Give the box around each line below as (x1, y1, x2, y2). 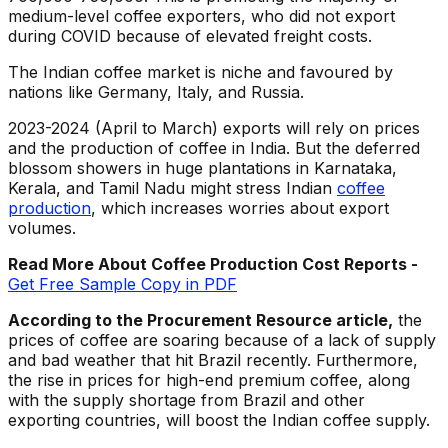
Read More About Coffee (8, 254, 206, 275)
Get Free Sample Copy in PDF (8, 274, 237, 295)
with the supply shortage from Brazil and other (8, 390, 365, 411)
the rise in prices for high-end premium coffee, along (8, 370, 410, 391)
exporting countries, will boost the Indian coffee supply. (8, 410, 430, 431)
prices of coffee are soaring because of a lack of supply (8, 330, 436, 351)
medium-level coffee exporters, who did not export (8, 6, 395, 27)
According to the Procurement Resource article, (8, 310, 393, 331)
